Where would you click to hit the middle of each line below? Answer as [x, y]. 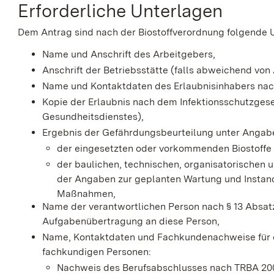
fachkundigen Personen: [97, 252]
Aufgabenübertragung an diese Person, [131, 221]
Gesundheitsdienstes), [93, 116]
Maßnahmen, [87, 194]
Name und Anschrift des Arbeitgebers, [129, 54]
